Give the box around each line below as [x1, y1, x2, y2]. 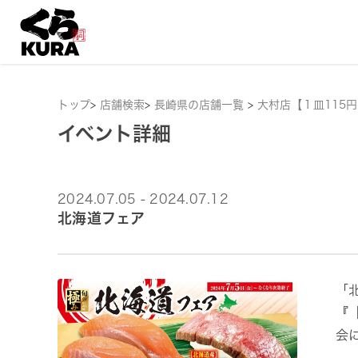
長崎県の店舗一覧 [154, 99, 248, 110]
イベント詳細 [58, 124, 171, 143]
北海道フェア [58, 211, 145, 225]
